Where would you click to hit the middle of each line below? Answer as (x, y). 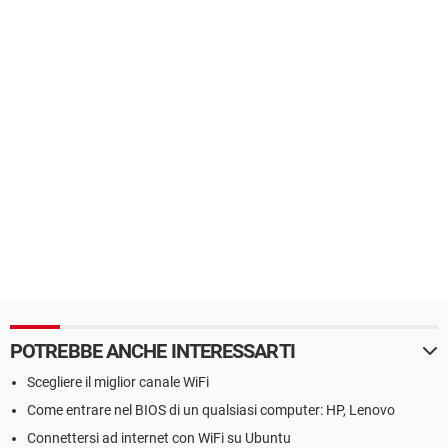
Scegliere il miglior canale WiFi (118, 382)
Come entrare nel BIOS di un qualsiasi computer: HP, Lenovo (211, 410)
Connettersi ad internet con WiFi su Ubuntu (159, 438)
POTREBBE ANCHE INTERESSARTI (152, 351)
